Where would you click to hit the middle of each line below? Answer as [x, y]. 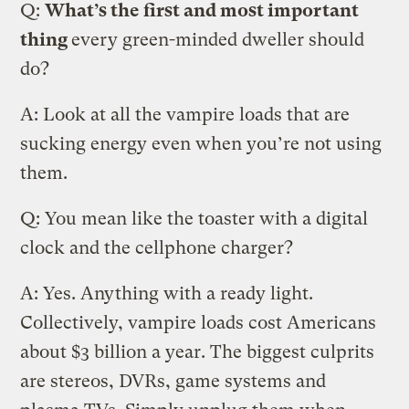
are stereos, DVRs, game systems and [173, 381]
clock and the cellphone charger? [157, 247]
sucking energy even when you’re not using [201, 143]
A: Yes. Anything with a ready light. [167, 293]
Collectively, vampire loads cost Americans [199, 322]
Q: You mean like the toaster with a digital [194, 218]
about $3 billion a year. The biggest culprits [198, 351]
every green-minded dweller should [218, 39]
